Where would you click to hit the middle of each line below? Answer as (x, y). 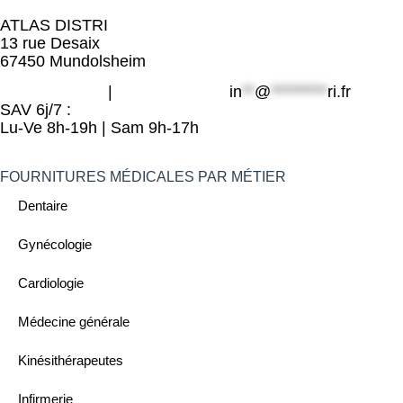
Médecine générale (74, 321)
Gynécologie (55, 244)
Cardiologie (51, 282)
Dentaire (43, 205)
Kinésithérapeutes (71, 360)
